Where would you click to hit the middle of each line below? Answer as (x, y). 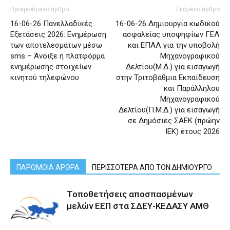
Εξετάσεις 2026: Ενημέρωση (58, 34)
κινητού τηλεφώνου (45, 78)
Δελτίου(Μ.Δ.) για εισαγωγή (173, 67)
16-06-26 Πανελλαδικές (51, 24)
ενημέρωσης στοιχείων (51, 67)
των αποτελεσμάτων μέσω (56, 45)
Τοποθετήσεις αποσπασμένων (130, 194)
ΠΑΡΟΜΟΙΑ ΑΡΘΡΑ (48, 167)
